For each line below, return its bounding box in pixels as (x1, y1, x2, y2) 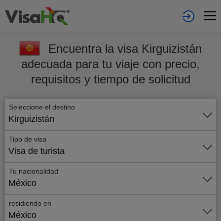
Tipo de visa (9, 135, 46, 143)
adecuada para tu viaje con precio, (21, 57, 200, 71)
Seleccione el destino (9, 103, 77, 111)
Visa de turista (8, 146, 65, 156)
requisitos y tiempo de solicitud (31, 73, 190, 86)
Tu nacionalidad (9, 167, 58, 175)
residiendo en (9, 199, 51, 207)
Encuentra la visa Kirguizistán (48, 42, 202, 55)
